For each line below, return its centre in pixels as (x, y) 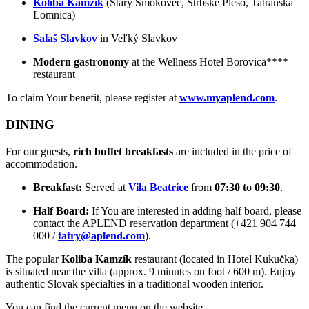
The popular (33, 259)
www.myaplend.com (227, 98)
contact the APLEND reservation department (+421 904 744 (165, 223)
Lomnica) (54, 15)
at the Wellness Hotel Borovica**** (209, 62)
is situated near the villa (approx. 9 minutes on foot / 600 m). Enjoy (151, 271)
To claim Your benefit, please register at (92, 98)
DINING (30, 125)
